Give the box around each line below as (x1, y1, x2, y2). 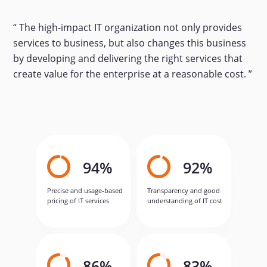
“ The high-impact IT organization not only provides (13, 20, 243, 34)
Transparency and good (147, 185, 220, 195)
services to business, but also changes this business (13, 36, 247, 49)
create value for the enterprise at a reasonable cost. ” (13, 67, 253, 80)
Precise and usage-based (47, 185, 123, 195)
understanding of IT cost (147, 195, 222, 205)
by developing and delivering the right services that (13, 51, 243, 65)
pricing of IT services (47, 195, 109, 205)
